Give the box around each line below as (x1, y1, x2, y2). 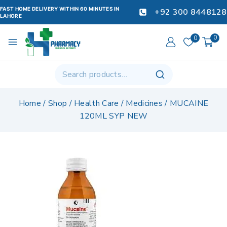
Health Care (74, 98, 119, 109)
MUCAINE (170, 98, 209, 109)
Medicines (126, 98, 163, 109)
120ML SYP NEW (79, 110, 148, 122)
